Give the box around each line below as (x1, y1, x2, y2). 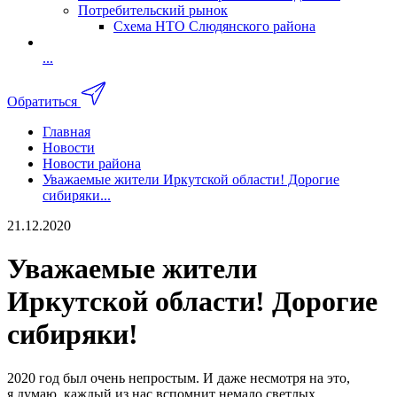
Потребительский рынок (78, 3, 228, 18)
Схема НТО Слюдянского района (113, 19, 315, 34)
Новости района (43, 155, 141, 171)
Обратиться (7, 93, 77, 109)
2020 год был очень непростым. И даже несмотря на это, (7, 370, 350, 385)
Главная (43, 123, 90, 139)
